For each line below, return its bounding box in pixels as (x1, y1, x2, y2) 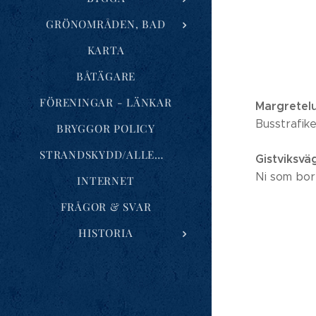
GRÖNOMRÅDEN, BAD (46, 16, 166, 31)
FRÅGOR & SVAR (60, 199, 152, 214)
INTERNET (77, 173, 135, 188)
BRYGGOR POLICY (56, 121, 155, 135)
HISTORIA (78, 225, 133, 240)
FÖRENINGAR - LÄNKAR (39, 95, 172, 109)
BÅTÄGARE (75, 68, 136, 83)
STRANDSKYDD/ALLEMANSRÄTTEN (154, 147, 164, 162)
